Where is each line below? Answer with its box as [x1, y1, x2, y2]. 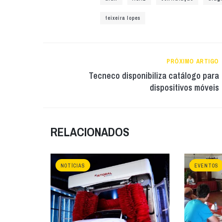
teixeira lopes [105, 15, 140, 21]
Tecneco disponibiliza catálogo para [89, 69, 219, 82]
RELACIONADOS [51, 124, 129, 140]
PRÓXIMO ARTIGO [166, 57, 219, 65]
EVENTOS [194, 163, 219, 169]
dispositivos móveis [150, 81, 219, 94]
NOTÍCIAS [60, 163, 85, 169]
